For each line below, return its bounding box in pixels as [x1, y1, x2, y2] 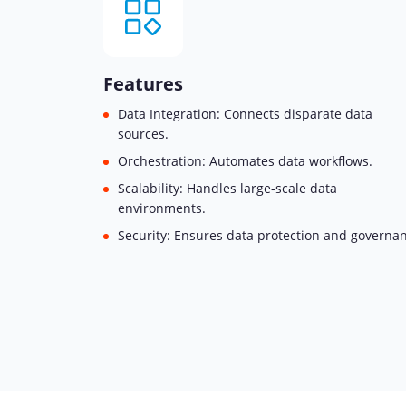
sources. [118, 125, 169, 142]
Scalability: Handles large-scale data [118, 179, 337, 197]
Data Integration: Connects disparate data [118, 105, 372, 122]
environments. [118, 199, 206, 217]
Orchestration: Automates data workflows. [118, 152, 372, 169]
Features [103, 72, 183, 96]
